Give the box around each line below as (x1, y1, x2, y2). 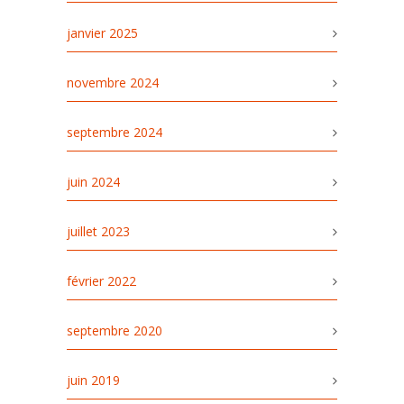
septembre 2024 (67, 123, 162, 141)
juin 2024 (67, 172, 120, 190)
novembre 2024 (67, 73, 159, 91)
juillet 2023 (67, 222, 130, 240)
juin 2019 (67, 371, 120, 389)
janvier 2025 (67, 23, 138, 41)
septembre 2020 (67, 321, 162, 339)
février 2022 (67, 271, 136, 289)
